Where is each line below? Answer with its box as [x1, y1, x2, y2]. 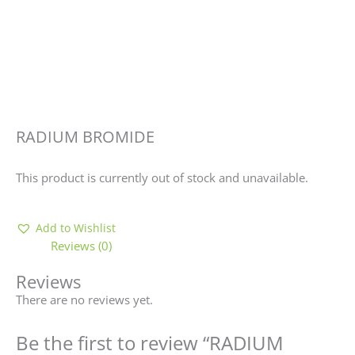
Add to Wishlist [36, 220, 116, 236]
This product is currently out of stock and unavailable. [16, 169, 308, 185]
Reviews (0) [50, 238, 112, 254]
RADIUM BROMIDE [16, 126, 155, 148]
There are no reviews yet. [16, 292, 153, 307]
